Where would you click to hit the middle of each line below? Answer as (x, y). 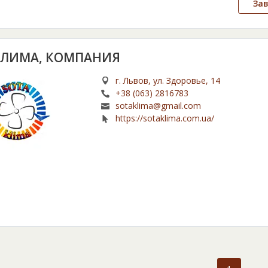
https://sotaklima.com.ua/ (165, 118)
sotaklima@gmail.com (159, 106)
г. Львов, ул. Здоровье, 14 (168, 81)
